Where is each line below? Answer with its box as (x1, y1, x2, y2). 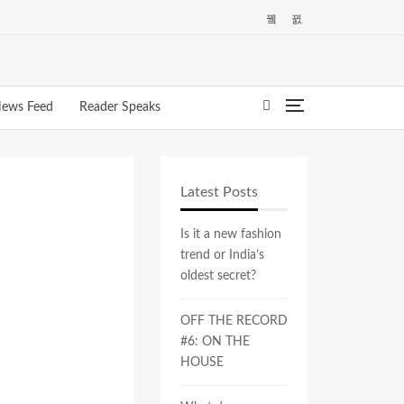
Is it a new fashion (179, 228, 281, 241)
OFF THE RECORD (179, 315, 288, 327)
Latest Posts (179, 185, 258, 199)
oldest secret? (179, 270, 256, 282)
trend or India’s (179, 249, 264, 262)
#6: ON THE (179, 335, 250, 348)
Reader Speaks (79, 101, 161, 114)
